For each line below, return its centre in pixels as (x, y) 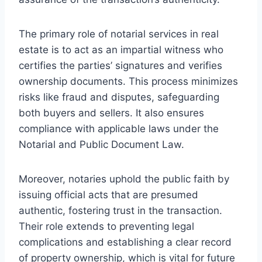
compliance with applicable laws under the (119, 128)
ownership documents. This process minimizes (128, 81)
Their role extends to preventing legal (106, 226)
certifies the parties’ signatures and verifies (120, 65)
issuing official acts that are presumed (108, 194)
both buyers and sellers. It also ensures (111, 113)
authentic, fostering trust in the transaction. (120, 210)
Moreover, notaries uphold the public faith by (124, 179)
